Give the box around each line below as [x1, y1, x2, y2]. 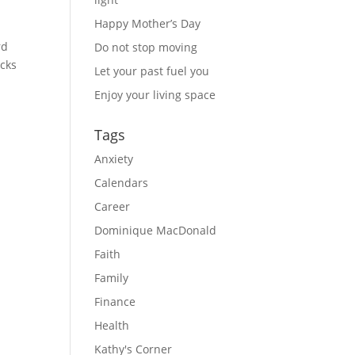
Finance [94, 294, 136, 309]
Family [94, 270, 129, 285]
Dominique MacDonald [94, 223, 217, 238]
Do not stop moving [94, 40, 198, 55]
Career [94, 199, 131, 214]
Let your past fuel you [94, 63, 210, 78]
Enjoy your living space [94, 87, 216, 102]
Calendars [94, 175, 149, 190]
